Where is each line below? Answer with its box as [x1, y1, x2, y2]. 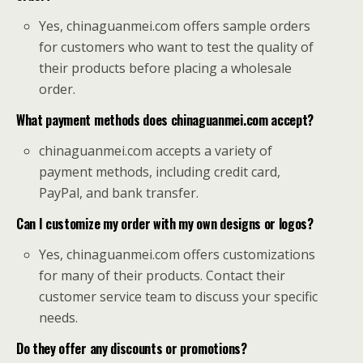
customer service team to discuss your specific [39, 288, 318, 305]
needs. [39, 309, 79, 327]
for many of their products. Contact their [39, 267, 286, 284]
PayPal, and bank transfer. [39, 184, 199, 202]
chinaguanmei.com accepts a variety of [39, 142, 273, 160]
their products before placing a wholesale [39, 59, 293, 77]
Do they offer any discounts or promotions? [16, 339, 247, 358]
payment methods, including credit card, [39, 163, 281, 181]
